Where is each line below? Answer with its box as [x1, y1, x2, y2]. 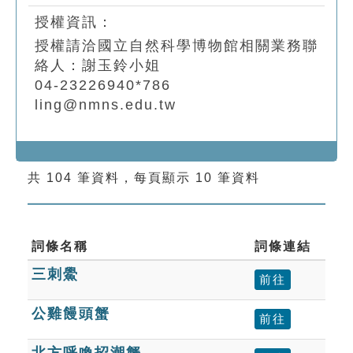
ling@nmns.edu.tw [35, 96, 176, 113]
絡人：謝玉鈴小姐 [35, 57, 161, 73]
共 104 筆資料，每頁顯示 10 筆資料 [28, 170, 260, 184]
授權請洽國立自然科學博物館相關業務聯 [35, 37, 318, 54]
